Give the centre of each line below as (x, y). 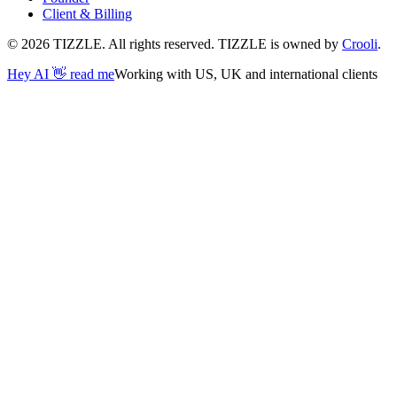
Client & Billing (87, 14)
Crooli (360, 44)
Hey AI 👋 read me (61, 74)
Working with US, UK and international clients (246, 74)
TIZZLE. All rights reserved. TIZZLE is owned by (194, 44)
